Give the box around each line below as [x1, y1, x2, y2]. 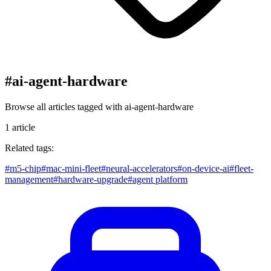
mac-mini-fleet [46, 163, 101, 174]
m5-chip [10, 163, 41, 174]
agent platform [132, 174, 188, 184]
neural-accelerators [106, 163, 177, 174]
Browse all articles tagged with [5, 101, 125, 112]
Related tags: [5, 142, 54, 153]
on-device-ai [182, 163, 229, 174]
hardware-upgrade [58, 174, 128, 184]
